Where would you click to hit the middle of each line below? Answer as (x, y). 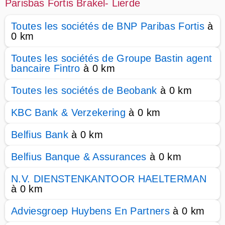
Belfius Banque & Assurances (79, 157)
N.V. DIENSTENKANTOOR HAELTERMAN (109, 179)
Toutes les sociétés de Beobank (84, 90)
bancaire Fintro (46, 68)
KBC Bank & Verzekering (69, 113)
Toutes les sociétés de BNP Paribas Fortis (108, 26)
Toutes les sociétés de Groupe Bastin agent (112, 58)
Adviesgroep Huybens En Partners (90, 211)
